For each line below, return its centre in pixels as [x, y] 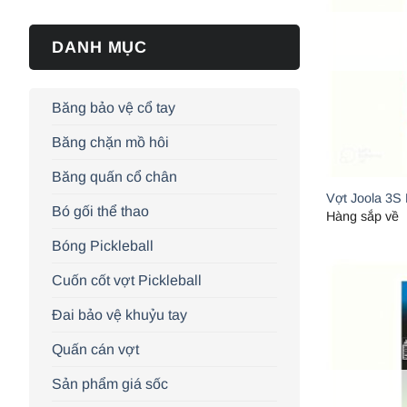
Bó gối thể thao [100, 211]
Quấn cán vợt [95, 349]
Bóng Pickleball [103, 245]
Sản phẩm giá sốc [110, 383]
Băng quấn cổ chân [114, 176]
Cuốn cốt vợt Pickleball [127, 280]
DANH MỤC [100, 47]
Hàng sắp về [363, 217]
